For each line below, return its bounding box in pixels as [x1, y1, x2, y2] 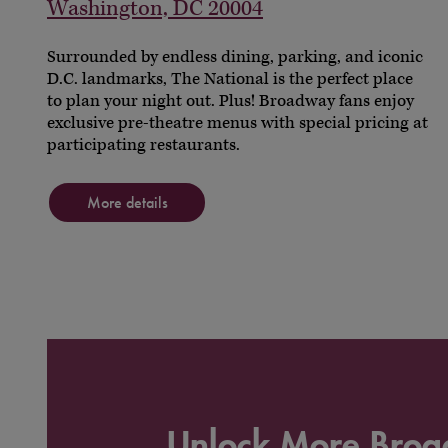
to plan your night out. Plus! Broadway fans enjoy [47, 89, 414, 113]
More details [86, 192, 168, 212]
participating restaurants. [47, 133, 240, 157]
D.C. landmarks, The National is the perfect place [47, 67, 413, 91]
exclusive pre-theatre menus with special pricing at [47, 111, 428, 135]
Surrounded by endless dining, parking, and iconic [47, 45, 423, 69]
